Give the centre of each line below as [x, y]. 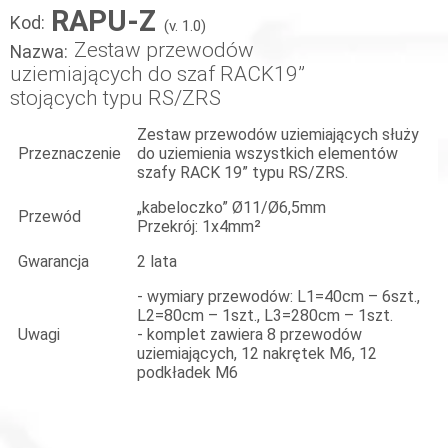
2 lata [157, 261]
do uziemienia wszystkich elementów [267, 153]
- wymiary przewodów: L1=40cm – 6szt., [278, 296]
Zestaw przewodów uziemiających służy [278, 134]
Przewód [49, 216]
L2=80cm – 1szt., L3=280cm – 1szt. [265, 315]
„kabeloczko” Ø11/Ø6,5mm [231, 207]
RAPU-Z [103, 21]
